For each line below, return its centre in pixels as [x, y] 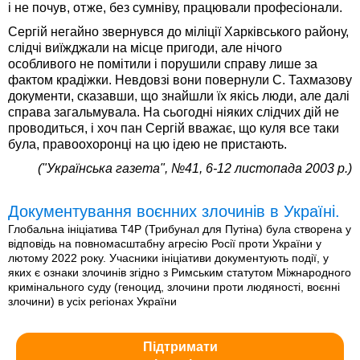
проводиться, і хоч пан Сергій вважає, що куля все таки [174, 129]
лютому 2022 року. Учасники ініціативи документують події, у [168, 258]
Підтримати [180, 347]
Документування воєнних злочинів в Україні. [174, 212]
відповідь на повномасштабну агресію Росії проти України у [165, 244]
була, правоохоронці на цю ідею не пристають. [147, 145]
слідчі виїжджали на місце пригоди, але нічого [145, 48]
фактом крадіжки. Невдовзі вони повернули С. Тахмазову [180, 80]
